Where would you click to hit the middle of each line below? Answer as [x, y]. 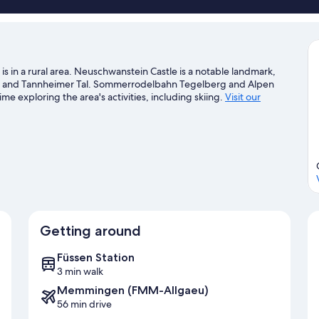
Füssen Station [96, 258]
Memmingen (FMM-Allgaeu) [133, 291]
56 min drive [84, 304]
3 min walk [80, 272]
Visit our [243, 96]
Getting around [90, 231]
